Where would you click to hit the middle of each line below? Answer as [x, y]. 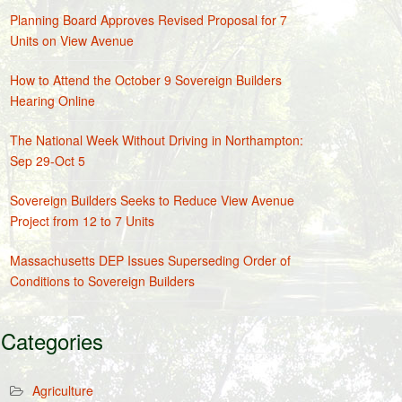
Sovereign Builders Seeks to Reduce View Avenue [152, 200]
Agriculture [63, 390]
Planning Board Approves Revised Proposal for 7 [149, 20]
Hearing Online [52, 100]
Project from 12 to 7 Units [82, 221]
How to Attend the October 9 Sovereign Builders [146, 80]
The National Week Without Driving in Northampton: [157, 140]
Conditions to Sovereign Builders [102, 281]
